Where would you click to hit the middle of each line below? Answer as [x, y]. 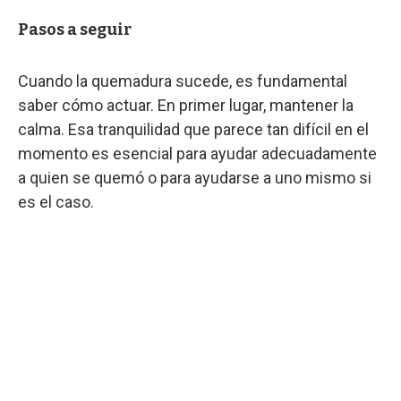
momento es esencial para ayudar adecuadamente [197, 153]
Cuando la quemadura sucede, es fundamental [183, 81]
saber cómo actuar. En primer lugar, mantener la [186, 105]
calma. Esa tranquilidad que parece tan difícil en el [193, 129]
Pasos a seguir [75, 29]
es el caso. [56, 201]
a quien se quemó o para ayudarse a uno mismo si [195, 177]
